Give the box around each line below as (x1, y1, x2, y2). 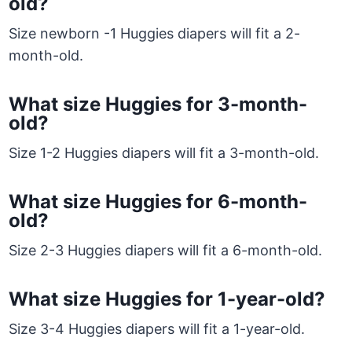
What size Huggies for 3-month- (9, 93, 308, 116)
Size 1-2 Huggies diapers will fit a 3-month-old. (9, 145, 320, 162)
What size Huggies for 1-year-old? (9, 288, 326, 311)
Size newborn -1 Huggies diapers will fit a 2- (9, 25, 301, 42)
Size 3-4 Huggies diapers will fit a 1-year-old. (9, 321, 306, 338)
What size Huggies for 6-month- (9, 190, 308, 214)
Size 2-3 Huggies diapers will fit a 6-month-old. (9, 242, 323, 259)
